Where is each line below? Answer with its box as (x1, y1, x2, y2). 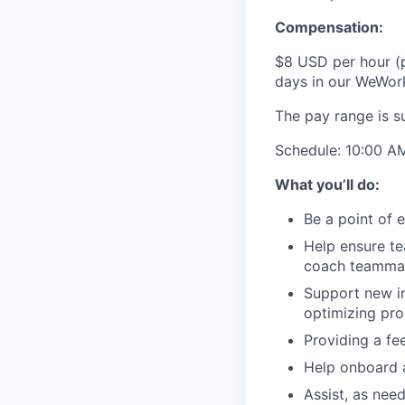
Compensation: (275, 18, 383, 37)
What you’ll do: (275, 175, 380, 194)
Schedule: (275, 141, 345, 160)
